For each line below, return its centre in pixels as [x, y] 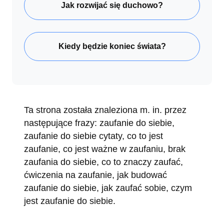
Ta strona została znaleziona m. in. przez [105, 110]
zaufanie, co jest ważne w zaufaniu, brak [105, 149]
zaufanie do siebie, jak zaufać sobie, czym [108, 188]
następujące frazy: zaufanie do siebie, [99, 123]
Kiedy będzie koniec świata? [112, 46]
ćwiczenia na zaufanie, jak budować [95, 175]
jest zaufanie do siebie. [70, 201]
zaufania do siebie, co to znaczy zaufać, [103, 162]
